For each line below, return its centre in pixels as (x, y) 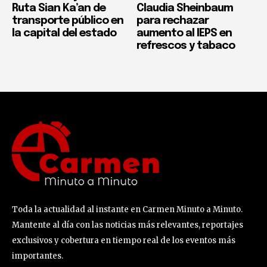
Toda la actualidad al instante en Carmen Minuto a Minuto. (127, 210)
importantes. (38, 256)
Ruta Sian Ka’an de (59, 9)
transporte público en (68, 21)
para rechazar (173, 21)
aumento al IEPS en (184, 34)
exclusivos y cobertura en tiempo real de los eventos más (124, 241)
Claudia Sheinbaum (185, 9)
